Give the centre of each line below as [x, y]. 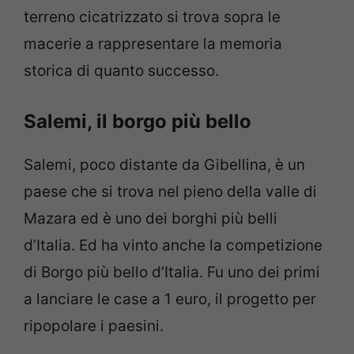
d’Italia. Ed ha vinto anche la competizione [173, 245]
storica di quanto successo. [121, 71]
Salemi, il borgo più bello [140, 121]
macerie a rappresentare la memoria [153, 44]
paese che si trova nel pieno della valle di [170, 191]
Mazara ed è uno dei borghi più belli [151, 218]
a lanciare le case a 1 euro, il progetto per [170, 299]
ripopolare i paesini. [94, 326]
